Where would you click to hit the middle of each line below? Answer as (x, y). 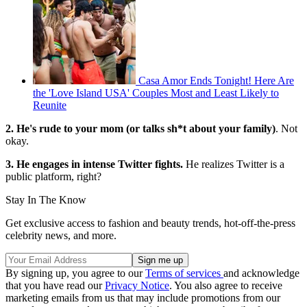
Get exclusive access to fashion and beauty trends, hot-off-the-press (150, 223)
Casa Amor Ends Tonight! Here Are (216, 80)
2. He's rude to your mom (64, 128)
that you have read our (55, 285)
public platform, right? (53, 176)
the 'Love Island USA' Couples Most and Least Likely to (156, 93)
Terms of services (184, 273)
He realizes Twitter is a (234, 164)
